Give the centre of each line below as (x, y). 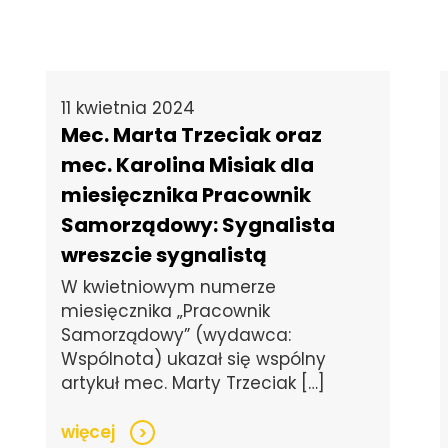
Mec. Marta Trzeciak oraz (192, 135)
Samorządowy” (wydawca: (176, 335)
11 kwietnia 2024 (128, 108)
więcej (88, 432)
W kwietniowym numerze (169, 287)
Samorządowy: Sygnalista (198, 225)
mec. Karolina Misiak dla (188, 165)
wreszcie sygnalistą (164, 255)
